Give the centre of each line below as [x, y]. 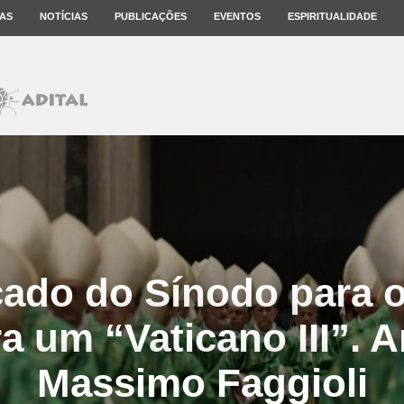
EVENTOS [237, 16]
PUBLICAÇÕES [151, 16]
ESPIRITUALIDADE [332, 16]
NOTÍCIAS [64, 16]
